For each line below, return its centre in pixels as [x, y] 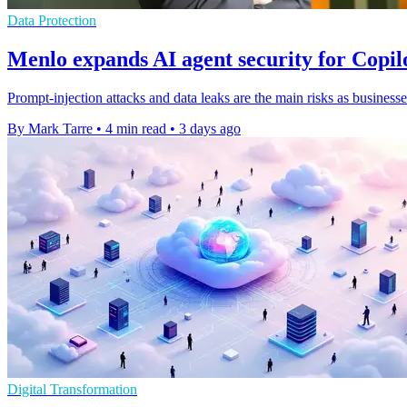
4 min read [136, 128]
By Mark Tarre [50, 128]
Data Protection [52, 20]
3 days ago [210, 128]
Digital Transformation [72, 389]
